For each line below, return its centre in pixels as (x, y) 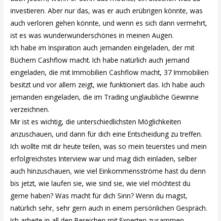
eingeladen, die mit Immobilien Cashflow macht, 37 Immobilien (110, 73)
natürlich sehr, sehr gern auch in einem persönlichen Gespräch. (109, 208)
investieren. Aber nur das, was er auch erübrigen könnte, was (107, 11)
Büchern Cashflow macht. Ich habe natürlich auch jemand (100, 60)
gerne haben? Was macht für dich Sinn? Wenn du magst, (99, 196)
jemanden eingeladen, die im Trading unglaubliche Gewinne (105, 97)
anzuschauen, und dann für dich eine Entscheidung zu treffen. (107, 134)
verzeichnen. (30, 110)
